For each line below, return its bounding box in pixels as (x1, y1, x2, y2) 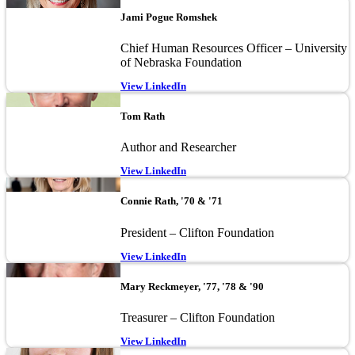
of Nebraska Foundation (120, 55, 242, 69)
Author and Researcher (120, 140, 236, 155)
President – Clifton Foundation (120, 225, 274, 239)
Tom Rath (120, 110, 165, 123)
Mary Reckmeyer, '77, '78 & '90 (120, 280, 264, 292)
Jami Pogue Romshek (120, 10, 217, 23)
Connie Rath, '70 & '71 (120, 195, 223, 208)
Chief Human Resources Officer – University (120, 40, 347, 55)
